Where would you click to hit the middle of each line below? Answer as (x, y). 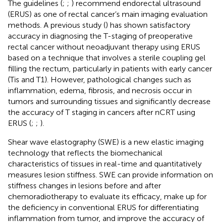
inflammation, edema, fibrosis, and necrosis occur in (100, 90)
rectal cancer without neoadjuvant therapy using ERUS (104, 47)
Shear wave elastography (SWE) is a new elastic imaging (106, 142)
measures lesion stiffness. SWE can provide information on (111, 174)
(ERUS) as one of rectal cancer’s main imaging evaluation (108, 14)
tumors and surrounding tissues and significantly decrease (109, 101)
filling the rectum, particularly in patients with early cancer (110, 68)
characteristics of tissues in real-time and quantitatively (105, 164)
